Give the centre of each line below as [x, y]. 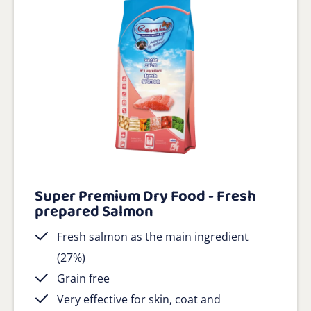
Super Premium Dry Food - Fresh [145, 196]
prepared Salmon [94, 211]
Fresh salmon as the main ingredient [153, 236]
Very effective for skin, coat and [139, 299]
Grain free [83, 278]
